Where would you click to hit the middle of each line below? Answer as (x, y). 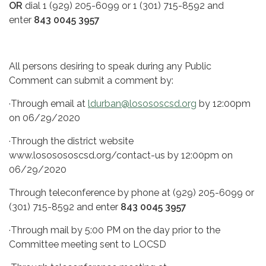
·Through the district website (71, 141)
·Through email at (48, 103)
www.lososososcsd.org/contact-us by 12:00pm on (121, 155)
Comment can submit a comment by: (91, 80)
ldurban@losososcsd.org (142, 103)
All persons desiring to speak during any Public (110, 66)
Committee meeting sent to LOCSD (88, 244)
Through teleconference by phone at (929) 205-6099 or (132, 192)
